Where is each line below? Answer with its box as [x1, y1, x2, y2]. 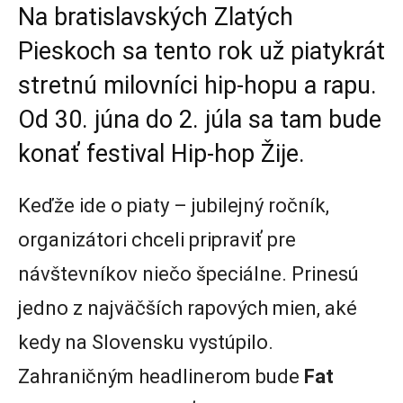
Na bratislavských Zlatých [18, 3, 293, 32]
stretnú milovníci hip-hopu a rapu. [18, 71, 377, 101]
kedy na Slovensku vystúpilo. [18, 331, 273, 354]
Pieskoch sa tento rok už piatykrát [18, 37, 385, 67]
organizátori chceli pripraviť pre [18, 228, 296, 252]
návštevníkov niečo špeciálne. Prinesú [18, 263, 359, 286]
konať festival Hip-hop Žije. [18, 139, 305, 169]
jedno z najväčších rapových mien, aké [18, 297, 357, 320]
